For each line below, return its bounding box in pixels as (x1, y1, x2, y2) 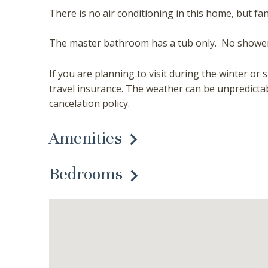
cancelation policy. (49, 96, 130, 110)
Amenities (49, 127, 122, 148)
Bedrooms (49, 164, 123, 185)
